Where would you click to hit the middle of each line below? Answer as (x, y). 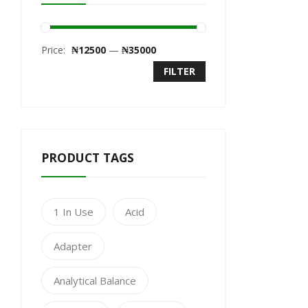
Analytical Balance (95, 280)
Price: (55, 50)
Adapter (73, 246)
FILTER (179, 71)
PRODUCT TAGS (88, 157)
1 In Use (74, 212)
